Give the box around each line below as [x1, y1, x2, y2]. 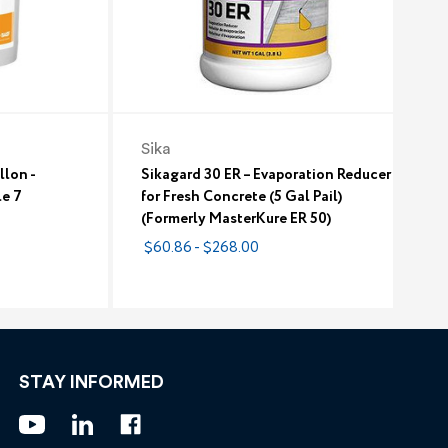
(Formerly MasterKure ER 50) [140, 207, 331, 230]
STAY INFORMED [18, 372, 164, 391]
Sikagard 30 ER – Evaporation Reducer [140, 163, 391, 186]
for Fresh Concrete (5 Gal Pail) [140, 185, 342, 208]
